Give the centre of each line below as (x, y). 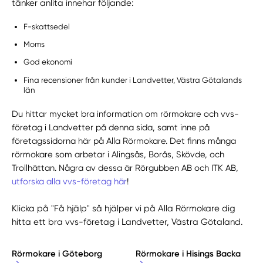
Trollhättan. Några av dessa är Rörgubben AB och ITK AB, (125, 168)
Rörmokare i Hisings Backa (188, 254)
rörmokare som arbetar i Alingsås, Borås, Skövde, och (118, 155)
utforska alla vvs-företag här (70, 182)
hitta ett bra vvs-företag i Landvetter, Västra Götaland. (127, 222)
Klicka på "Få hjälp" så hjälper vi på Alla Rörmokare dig (124, 209)
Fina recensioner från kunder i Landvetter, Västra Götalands (133, 80)
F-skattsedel (47, 26)
